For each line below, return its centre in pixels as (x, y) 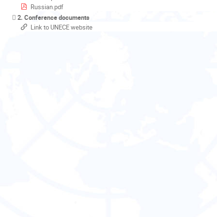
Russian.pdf (47, 7)
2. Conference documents (54, 17)
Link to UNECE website (61, 27)
